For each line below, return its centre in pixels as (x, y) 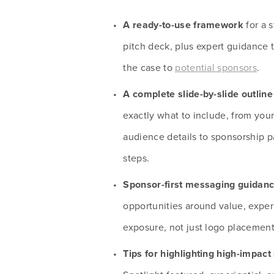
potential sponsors (216, 67)
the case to (149, 67)
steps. (136, 157)
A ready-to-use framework (185, 24)
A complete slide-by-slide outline (198, 94)
